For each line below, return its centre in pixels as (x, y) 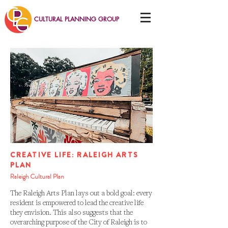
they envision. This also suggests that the (72, 212)
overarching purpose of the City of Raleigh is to (79, 222)
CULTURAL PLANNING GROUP (77, 19)
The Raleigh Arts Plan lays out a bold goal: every (81, 193)
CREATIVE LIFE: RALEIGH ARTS (74, 155)
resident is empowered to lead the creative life (77, 202)
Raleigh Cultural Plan (37, 177)
